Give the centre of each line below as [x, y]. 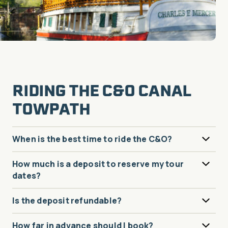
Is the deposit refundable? [67, 200]
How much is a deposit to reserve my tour [98, 164]
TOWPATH [51, 109]
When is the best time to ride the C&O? [92, 139]
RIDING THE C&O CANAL [102, 90]
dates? [27, 175]
